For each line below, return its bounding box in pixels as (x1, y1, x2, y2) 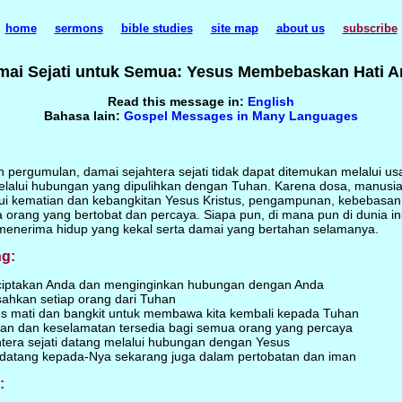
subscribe (342, 22, 398, 35)
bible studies (120, 22, 193, 35)
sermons (54, 22, 103, 35)
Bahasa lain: (44, 109, 124, 123)
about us (275, 22, 325, 35)
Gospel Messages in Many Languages (124, 109, 358, 123)
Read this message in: (108, 94, 248, 109)
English (248, 94, 294, 109)
